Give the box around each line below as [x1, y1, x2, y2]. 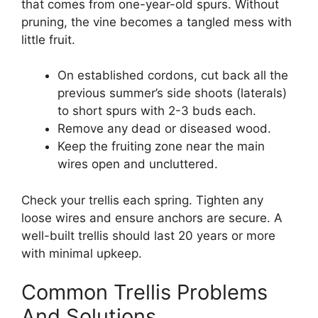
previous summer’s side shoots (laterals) [57, 86, 287, 100]
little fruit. [21, 32, 75, 47]
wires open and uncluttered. [57, 157, 218, 171]
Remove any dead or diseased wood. [57, 121, 271, 136]
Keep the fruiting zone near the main [57, 139, 265, 153]
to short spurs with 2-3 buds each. [57, 104, 256, 118]
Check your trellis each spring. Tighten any [21, 192, 263, 207]
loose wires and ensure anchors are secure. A [21, 210, 283, 225]
